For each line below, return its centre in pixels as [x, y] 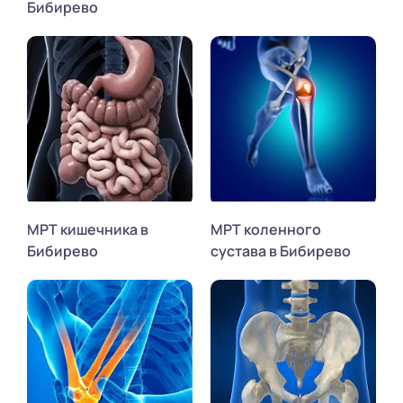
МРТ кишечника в [88, 229]
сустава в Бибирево [281, 251]
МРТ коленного [266, 229]
